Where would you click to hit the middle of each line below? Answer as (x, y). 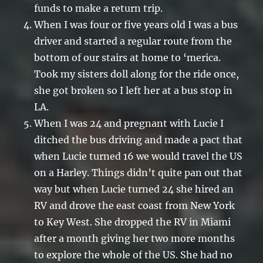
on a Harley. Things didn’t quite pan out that (139, 173)
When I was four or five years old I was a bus (136, 25)
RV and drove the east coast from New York (135, 206)
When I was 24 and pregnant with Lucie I (129, 124)
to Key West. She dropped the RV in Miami (133, 222)
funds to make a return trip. (99, 9)
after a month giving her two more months (135, 239)
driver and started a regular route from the (133, 41)
